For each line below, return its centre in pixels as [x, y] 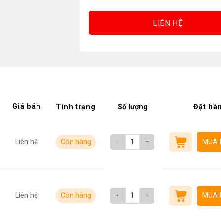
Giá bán [27, 107]
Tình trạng [76, 107]
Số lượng [132, 107]
